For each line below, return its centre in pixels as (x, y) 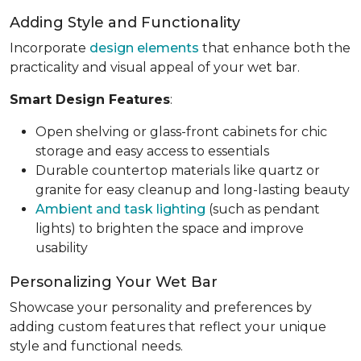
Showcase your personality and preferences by (161, 307)
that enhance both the (275, 48)
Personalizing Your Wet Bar (114, 282)
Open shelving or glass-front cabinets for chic (181, 131)
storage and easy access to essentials (152, 151)
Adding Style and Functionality (125, 22)
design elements (144, 48)
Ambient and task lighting (120, 209)
